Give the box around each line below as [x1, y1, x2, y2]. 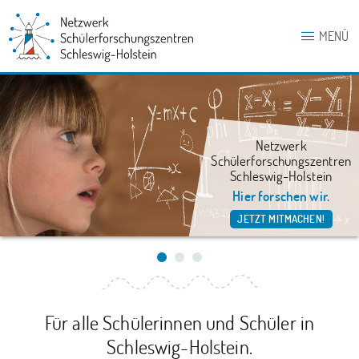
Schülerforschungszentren [211, 151, 351, 171]
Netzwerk [255, 136, 307, 155]
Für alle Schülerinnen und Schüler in [44, 309, 315, 335]
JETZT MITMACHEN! [237, 212, 325, 227]
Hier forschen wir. [232, 187, 330, 206]
